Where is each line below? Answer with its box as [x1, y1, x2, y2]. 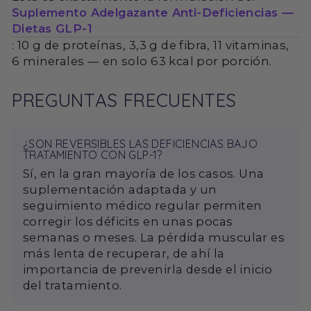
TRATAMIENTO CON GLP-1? [23, 148, 162, 162]
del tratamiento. [23, 278, 122, 293]
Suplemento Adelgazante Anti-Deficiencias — [12, 6, 294, 20]
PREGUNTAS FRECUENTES [12, 89, 237, 112]
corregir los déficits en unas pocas [23, 215, 233, 229]
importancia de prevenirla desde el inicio [23, 262, 272, 277]
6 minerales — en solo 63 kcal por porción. [12, 54, 272, 69]
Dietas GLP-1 [12, 22, 92, 36]
